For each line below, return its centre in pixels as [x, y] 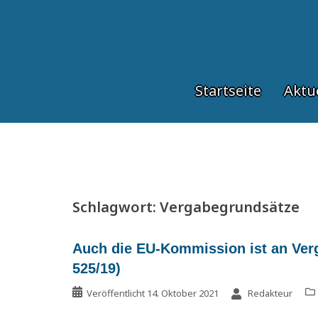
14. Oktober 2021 [183, 293]
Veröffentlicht [117, 293]
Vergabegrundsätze [230, 207]
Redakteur [270, 293]
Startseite [228, 91]
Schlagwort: [116, 207]
